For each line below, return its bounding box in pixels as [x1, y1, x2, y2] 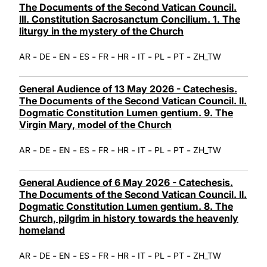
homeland [19, 223, 65, 236]
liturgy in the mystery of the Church [19, 24, 184, 37]
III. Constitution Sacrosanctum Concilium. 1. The [19, 13, 240, 25]
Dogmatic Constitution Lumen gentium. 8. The [19, 200, 233, 212]
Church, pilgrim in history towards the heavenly [19, 212, 238, 224]
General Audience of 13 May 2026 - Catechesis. [19, 82, 237, 95]
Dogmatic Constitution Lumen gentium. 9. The [19, 106, 233, 119]
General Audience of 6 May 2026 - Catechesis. [19, 176, 233, 188]
